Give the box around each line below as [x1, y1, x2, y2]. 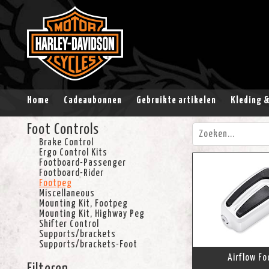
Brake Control [38, 138, 94, 147]
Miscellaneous [38, 189, 95, 198]
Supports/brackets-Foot [38, 240, 138, 249]
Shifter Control [38, 219, 99, 229]
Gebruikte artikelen [136, 95, 216, 105]
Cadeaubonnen [63, 95, 122, 105]
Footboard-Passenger [38, 158, 126, 168]
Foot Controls [26, 122, 99, 137]
